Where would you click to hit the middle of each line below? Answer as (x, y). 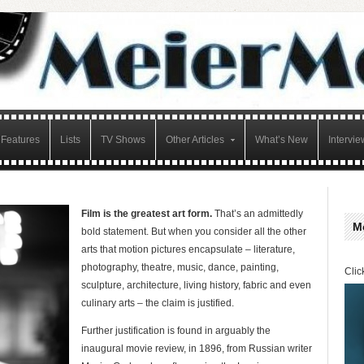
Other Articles (195, 140)
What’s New (282, 140)
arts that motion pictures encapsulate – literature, (188, 249)
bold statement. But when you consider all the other (194, 232)
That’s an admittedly (258, 214)
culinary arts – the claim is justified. (158, 303)
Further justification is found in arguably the (176, 331)
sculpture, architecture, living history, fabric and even (196, 285)
